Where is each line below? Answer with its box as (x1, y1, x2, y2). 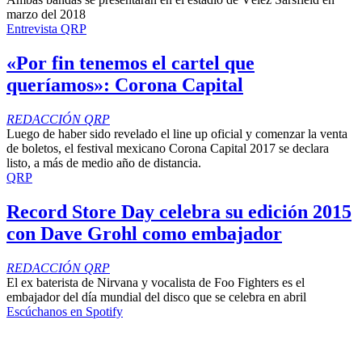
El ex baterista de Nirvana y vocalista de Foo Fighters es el (6, 275, 305, 289)
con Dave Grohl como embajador (6, 222, 282, 244)
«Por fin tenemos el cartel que (6, 52, 255, 74)
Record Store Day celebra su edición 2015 (6, 200, 351, 222)
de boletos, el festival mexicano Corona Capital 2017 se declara (6, 141, 329, 155)
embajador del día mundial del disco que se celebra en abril (6, 289, 306, 304)
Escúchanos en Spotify (6, 304, 123, 318)
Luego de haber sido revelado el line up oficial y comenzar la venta (6, 126, 347, 141)
